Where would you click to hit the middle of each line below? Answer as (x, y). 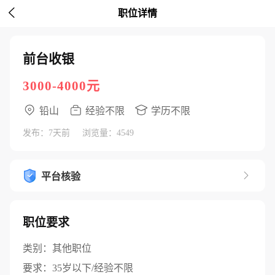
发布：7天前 (46, 133)
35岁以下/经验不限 (93, 268)
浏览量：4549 (108, 133)
